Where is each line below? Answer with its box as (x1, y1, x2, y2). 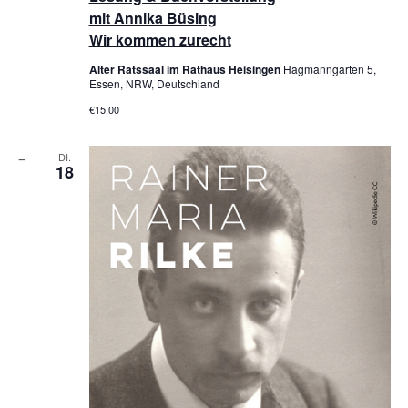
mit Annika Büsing (88, 7, 217, 29)
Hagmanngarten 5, (282, 61, 376, 77)
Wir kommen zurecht (88, 29, 231, 51)
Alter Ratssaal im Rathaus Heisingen (88, 61, 283, 78)
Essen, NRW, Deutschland (88, 76, 219, 92)
